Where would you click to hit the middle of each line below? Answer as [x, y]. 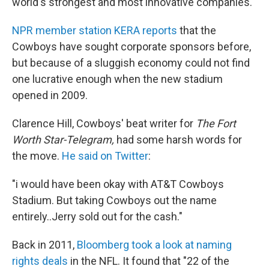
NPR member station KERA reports [95, 31]
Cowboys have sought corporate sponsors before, [131, 47]
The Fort [215, 124]
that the [197, 31]
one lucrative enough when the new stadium [117, 79]
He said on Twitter [105, 156]
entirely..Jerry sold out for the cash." [97, 217]
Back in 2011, [44, 245]
